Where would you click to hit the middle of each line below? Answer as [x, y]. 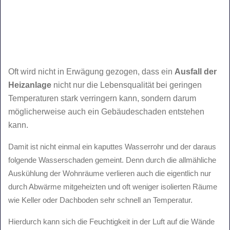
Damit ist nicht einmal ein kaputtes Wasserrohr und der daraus [112, 146]
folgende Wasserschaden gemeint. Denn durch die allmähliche [112, 160]
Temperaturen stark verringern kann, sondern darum [102, 98]
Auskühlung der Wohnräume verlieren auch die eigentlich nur [110, 173]
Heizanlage [30, 85]
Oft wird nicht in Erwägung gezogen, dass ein [91, 71]
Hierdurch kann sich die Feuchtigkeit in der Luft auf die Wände [111, 221]
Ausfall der [196, 71]
